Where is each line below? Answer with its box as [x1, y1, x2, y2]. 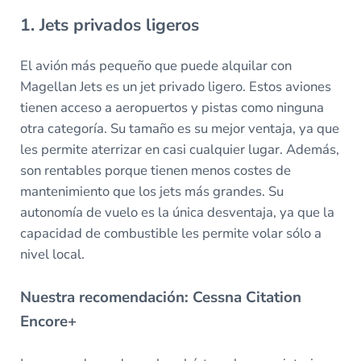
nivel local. [19, 244, 85, 263]
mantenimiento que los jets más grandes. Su [19, 181, 284, 201]
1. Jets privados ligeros [19, 13, 199, 36]
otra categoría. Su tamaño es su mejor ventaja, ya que [19, 118, 339, 138]
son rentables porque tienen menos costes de [19, 160, 291, 180]
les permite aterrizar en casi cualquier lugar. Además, [19, 139, 339, 159]
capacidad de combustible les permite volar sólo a [19, 223, 322, 243]
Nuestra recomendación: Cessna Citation [19, 286, 301, 308]
